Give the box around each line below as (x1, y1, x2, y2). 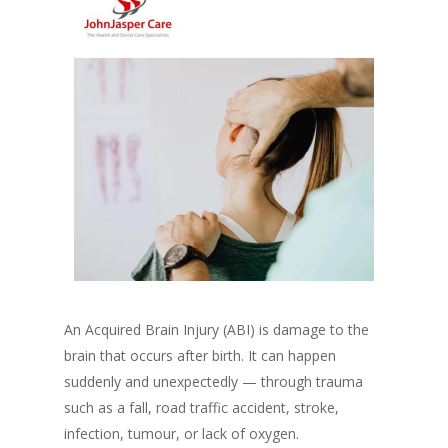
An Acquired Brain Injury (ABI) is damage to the (64, 320, 369, 339)
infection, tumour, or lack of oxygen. (64, 424, 299, 443)
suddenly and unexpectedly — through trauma (64, 372, 363, 391)
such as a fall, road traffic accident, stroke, (64, 398, 339, 417)
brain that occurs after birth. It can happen (64, 346, 336, 365)
